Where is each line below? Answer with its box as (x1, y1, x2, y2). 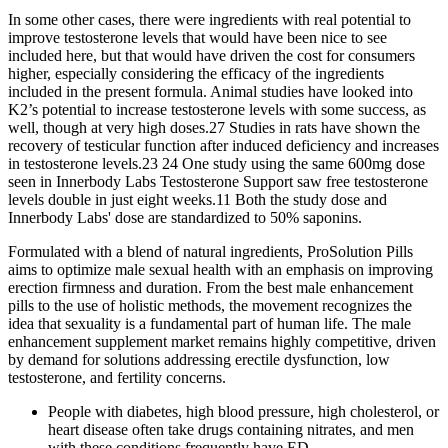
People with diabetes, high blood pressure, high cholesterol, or (48, 403, 439, 421)
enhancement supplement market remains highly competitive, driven (8, 333, 436, 351)
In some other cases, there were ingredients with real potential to (8, 11, 411, 29)
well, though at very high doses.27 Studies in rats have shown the (8, 119, 420, 137)
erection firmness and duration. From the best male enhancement (8, 279, 413, 297)
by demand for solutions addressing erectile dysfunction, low (8, 351, 390, 369)
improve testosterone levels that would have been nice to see (8, 29, 387, 47)
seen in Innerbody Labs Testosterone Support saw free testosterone (8, 173, 428, 191)
